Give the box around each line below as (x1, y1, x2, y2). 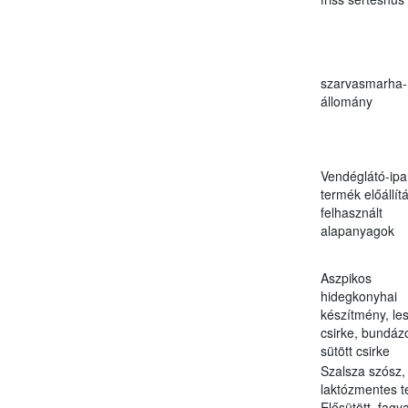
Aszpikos (320, 268, 372, 287)
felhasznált (320, 202, 382, 221)
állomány (320, 91, 372, 110)
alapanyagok (320, 220, 394, 240)
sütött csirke (320, 341, 390, 360)
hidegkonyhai (320, 286, 397, 305)
